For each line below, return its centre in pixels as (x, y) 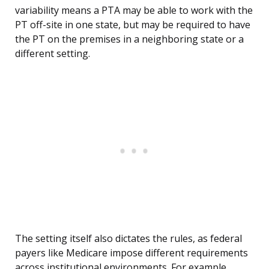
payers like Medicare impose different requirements (131, 253)
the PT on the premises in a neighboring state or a (129, 39)
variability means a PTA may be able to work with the (134, 11)
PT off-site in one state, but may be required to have (133, 25)
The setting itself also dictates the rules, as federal (128, 239)
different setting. (53, 54)
